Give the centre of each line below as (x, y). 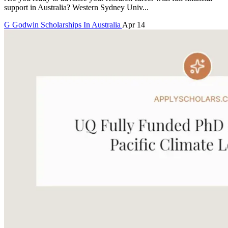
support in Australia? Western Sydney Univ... (76, 8)
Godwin (25, 25)
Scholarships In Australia (81, 25)
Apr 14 (134, 25)
